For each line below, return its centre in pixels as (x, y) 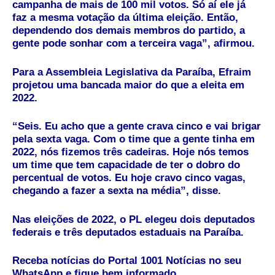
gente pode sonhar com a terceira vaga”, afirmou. (134, 44)
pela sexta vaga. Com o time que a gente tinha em (134, 139)
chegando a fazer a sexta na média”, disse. (117, 191)
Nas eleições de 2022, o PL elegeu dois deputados (134, 219)
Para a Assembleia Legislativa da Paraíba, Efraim (132, 72)
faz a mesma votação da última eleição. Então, (125, 18)
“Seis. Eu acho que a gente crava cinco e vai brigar (137, 126)
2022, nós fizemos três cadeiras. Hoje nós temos (130, 152)
